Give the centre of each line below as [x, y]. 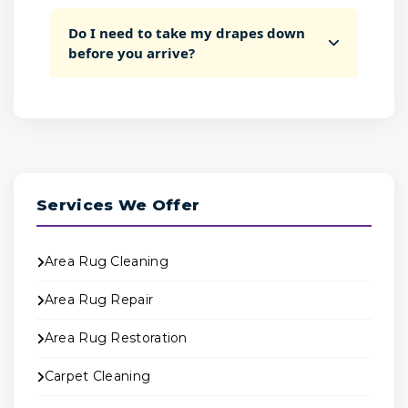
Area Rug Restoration [116, 338]
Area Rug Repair [99, 300]
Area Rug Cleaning [106, 261]
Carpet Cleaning [97, 376]
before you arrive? [132, 53]
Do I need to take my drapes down [187, 33]
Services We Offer [118, 205]
